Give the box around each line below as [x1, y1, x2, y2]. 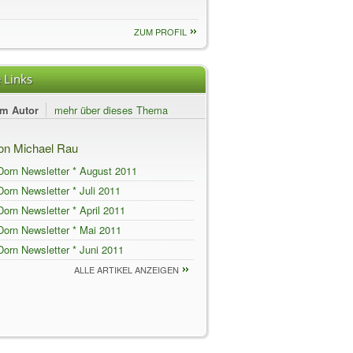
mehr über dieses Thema [54, 102, 168, 117]
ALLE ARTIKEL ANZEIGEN [74, 263, 179, 276]
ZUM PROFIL [134, 25, 187, 38]
